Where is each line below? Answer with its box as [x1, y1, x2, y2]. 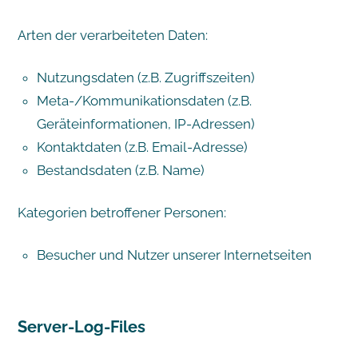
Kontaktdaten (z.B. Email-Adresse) [36, 138, 248, 155]
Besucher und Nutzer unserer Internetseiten [36, 246, 312, 263]
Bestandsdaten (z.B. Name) [36, 161, 205, 178]
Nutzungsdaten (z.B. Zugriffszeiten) [36, 69, 255, 86]
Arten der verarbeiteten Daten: [17, 26, 208, 43]
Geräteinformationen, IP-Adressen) [36, 115, 255, 132]
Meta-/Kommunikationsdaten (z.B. [36, 92, 252, 109]
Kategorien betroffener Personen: [17, 204, 226, 221]
